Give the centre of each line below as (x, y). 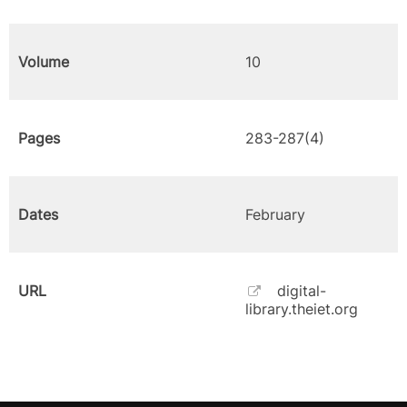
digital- (301, 291)
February (275, 214)
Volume (44, 62)
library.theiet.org (302, 309)
